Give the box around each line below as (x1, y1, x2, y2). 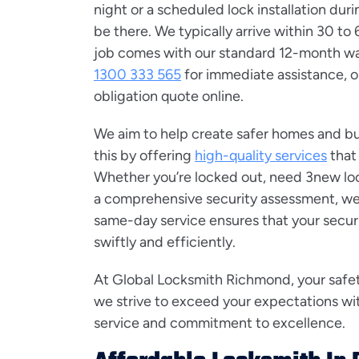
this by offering (94, 147, 195, 164)
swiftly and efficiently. (94, 233, 245, 251)
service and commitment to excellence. (94, 314, 352, 332)
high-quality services (195, 147, 327, 164)
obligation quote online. (94, 87, 244, 105)
